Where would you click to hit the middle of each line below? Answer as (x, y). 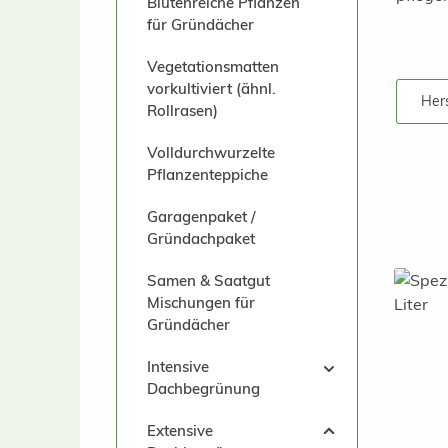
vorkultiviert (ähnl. (211, 88)
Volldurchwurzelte (211, 152)
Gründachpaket (201, 238)
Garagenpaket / (201, 216)
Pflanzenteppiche (207, 174)
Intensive (178, 366)
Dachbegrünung (203, 388)
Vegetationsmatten (213, 66)
